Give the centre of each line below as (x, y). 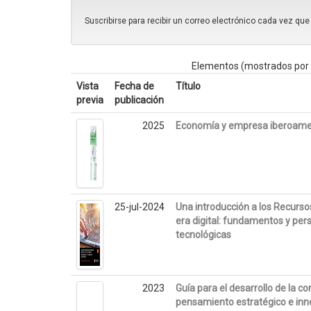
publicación (140, 100)
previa (90, 100)
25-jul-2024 (140, 207)
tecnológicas (204, 235)
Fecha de (135, 86)
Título (188, 86)
